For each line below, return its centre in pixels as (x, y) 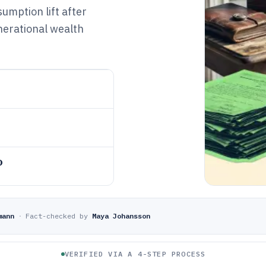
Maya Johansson (121, 216)
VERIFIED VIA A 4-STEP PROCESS (135, 254)
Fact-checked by (57, 216)
